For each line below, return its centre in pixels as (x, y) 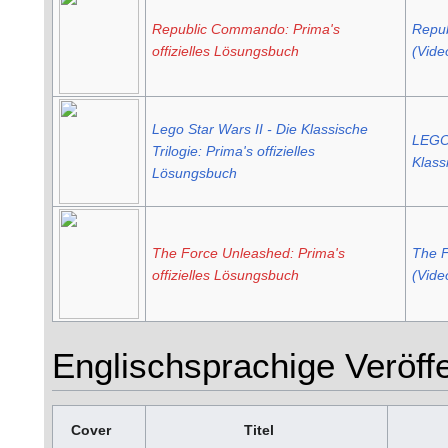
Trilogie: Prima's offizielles (233, 151)
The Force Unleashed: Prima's (248, 253)
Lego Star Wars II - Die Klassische (259, 129)
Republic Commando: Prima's (245, 29)
